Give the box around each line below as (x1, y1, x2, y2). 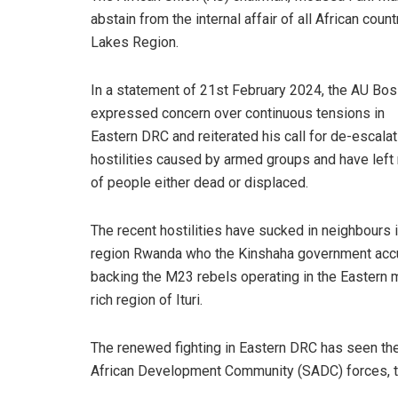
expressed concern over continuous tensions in (91, 104, 385, 122)
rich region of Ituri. (91, 291, 203, 308)
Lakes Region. (91, 33, 179, 51)
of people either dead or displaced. (91, 173, 308, 191)
